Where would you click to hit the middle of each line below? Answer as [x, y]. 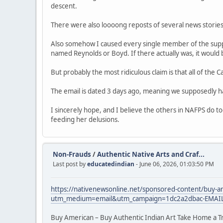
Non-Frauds [72, 155]
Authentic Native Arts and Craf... [151, 155]
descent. [64, 6]
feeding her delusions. [85, 120]
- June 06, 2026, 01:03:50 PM [175, 164]
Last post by [70, 164]
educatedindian [111, 164]
